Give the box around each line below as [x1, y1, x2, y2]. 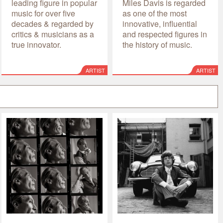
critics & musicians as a [11, 28, 95, 40]
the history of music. [122, 38, 192, 50]
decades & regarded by [11, 17, 94, 29]
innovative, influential [122, 17, 197, 29]
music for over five [11, 7, 76, 19]
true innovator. [11, 38, 62, 50]
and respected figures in [122, 28, 207, 40]
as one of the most [122, 7, 187, 19]
